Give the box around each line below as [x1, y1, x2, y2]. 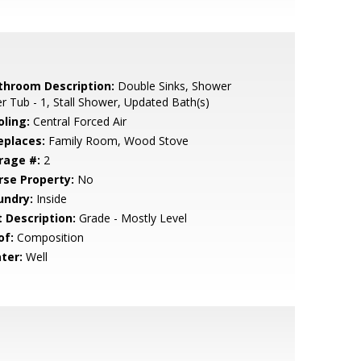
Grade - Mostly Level [75, 210, 187, 226]
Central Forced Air [29, 114, 127, 129]
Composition [13, 230, 84, 245]
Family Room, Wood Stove [44, 133, 189, 148]
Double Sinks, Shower [114, 78, 231, 93]
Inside [32, 191, 67, 206]
